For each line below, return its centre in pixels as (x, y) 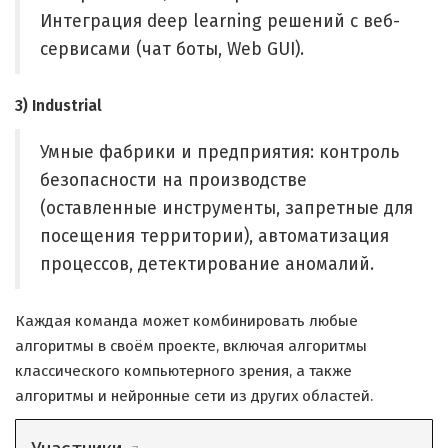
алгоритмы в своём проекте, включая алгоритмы (191, 346)
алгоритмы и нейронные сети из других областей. (194, 396)
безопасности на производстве (173, 180)
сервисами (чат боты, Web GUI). (172, 49)
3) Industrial (58, 106)
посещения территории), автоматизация (214, 236)
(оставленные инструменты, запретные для (226, 208)
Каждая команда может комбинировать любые (186, 321)
